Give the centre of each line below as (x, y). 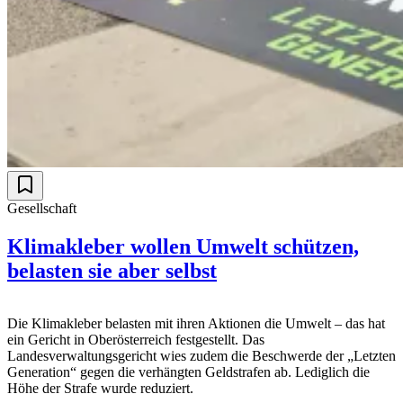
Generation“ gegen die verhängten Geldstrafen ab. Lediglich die (188, 372)
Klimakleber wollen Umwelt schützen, (183, 246)
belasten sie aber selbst (112, 270)
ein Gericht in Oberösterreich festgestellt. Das (136, 339)
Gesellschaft (42, 209)
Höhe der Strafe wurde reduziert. (100, 388)
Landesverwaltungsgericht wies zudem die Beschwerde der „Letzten (201, 355)
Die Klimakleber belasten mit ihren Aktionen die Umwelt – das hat (196, 323)
